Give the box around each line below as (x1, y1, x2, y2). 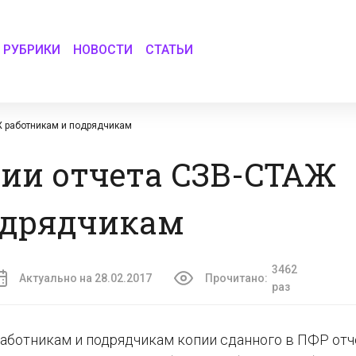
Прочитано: (204, 272, 268, 284)
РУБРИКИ (3, 41, 61, 57)
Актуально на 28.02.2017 (19, 272, 152, 284)
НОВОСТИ (73, 41, 133, 57)
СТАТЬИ (145, 41, 194, 57)
